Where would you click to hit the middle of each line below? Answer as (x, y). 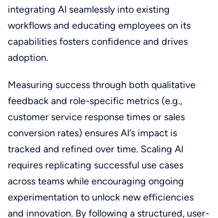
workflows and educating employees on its (99, 25)
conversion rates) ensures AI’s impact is (92, 133)
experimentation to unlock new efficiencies (100, 197)
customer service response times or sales (96, 117)
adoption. (29, 57)
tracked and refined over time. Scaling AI (95, 149)
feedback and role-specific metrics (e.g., (95, 101)
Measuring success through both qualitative (101, 85)
